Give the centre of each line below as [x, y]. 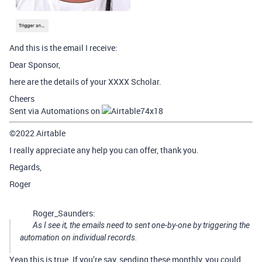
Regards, [25, 167]
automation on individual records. [79, 238]
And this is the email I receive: [63, 48]
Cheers [22, 99]
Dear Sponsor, [35, 65]
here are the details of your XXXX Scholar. [85, 82]
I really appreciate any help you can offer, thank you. [104, 150]
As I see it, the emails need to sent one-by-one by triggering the [141, 225]
